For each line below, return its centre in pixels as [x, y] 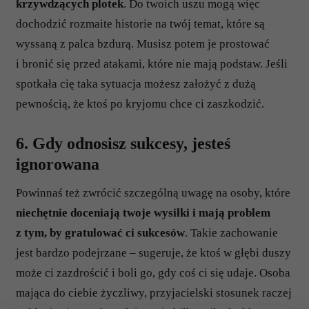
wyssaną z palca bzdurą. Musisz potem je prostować [143, 44]
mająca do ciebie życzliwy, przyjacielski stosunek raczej [154, 293]
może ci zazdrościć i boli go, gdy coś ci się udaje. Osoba [153, 273]
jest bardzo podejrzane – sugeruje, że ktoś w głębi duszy [153, 253]
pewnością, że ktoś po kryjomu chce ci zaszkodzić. [140, 104]
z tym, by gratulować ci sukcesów [100, 233]
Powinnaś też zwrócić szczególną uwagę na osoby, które [153, 193]
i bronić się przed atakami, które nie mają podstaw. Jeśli [152, 64]
